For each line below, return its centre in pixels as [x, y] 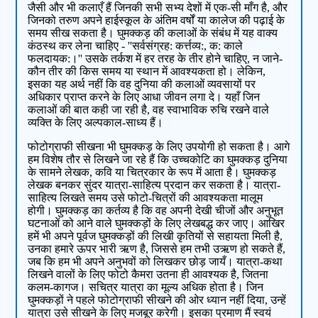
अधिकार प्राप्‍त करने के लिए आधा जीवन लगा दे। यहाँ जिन [144, 97]
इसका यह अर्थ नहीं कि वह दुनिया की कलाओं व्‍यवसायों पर [142, 84]
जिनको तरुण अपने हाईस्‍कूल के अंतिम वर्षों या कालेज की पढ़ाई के [157, 21]
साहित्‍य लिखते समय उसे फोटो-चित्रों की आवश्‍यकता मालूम [146, 198]
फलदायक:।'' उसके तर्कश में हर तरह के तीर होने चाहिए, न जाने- [155, 59]
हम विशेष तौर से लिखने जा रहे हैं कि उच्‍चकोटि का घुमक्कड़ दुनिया [158, 160]
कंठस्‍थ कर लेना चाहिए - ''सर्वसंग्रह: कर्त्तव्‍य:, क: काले [136, 46]
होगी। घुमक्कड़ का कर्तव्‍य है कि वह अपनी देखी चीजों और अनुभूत [156, 211]
